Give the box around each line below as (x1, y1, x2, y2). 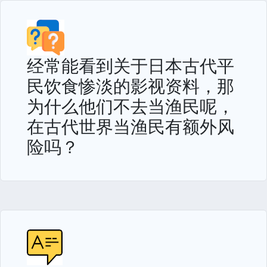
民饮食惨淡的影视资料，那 (27, 74, 234, 97)
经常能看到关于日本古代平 (27, 54, 234, 77)
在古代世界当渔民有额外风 (27, 114, 234, 138)
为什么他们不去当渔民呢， (27, 94, 234, 117)
